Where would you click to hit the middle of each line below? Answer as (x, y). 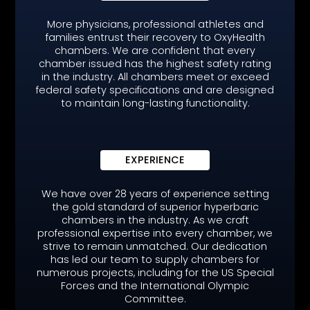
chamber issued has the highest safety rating (155, 64)
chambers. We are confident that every (155, 51)
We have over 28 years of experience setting (155, 194)
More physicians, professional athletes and (155, 25)
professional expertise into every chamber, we (155, 234)
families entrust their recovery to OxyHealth (155, 38)
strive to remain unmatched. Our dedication (155, 247)
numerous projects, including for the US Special (155, 273)
